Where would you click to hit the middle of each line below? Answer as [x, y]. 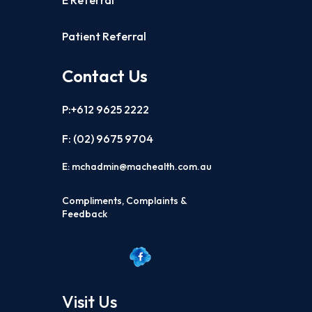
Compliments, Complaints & [125, 201]
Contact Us [105, 76]
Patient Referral [104, 37]
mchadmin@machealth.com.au [142, 167]
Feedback [85, 214]
